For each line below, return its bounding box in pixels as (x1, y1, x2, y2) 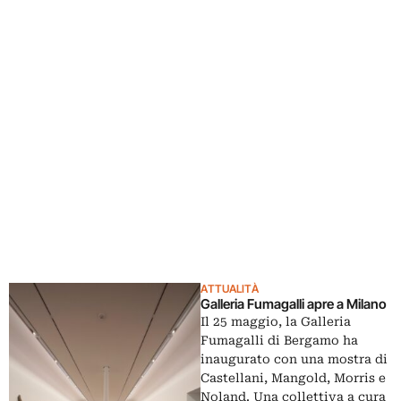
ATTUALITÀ (200, 282, 259, 296)
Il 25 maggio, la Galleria (200, 314, 351, 329)
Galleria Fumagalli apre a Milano (200, 295, 387, 313)
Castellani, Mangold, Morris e (200, 371, 386, 386)
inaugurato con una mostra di (200, 352, 388, 367)
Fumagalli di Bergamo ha (200, 333, 358, 348)
